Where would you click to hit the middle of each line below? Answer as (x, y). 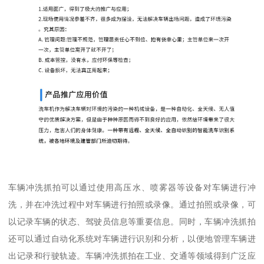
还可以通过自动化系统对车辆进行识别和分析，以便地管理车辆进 (132, 238)
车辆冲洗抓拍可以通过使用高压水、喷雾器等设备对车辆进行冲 (132, 187)
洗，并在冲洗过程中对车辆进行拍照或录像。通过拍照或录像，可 (132, 204)
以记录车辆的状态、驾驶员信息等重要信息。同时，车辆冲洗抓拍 (132, 221)
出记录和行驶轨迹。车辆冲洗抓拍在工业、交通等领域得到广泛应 (132, 255)
